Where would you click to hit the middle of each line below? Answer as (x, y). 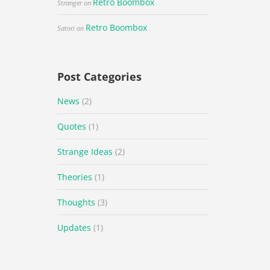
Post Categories (100, 77)
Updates (74, 228)
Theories (75, 177)
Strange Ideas (85, 152)
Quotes (72, 126)
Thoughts (77, 202)
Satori (66, 28)
